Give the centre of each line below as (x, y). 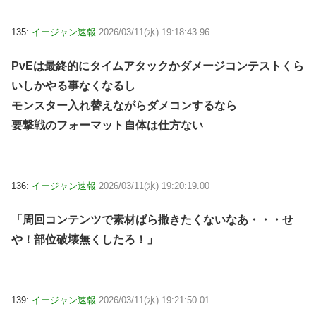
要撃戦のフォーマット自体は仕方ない (107, 126)
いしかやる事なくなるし (73, 86)
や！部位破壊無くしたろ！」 (85, 240)
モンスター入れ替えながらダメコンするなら (124, 106)
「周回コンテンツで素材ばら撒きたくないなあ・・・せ (152, 220)
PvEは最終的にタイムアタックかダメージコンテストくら (158, 66)
